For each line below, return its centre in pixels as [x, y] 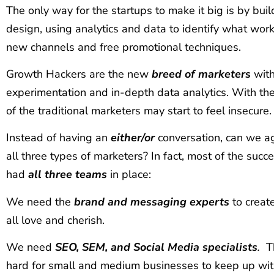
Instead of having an [58, 138]
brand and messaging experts [152, 202]
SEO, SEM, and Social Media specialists [156, 247]
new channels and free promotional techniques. [124, 47]
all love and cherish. [55, 220]
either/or [134, 138]
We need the [40, 202]
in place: [129, 175]
